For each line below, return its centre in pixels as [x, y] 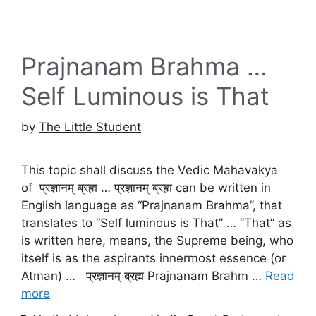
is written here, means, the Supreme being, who [157, 241]
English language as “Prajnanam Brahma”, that [152, 206]
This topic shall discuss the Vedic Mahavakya [150, 170]
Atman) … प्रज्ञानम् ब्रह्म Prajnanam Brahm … [143, 276]
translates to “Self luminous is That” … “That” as [156, 223]
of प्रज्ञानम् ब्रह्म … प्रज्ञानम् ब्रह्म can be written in [146, 188]
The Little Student [90, 127]
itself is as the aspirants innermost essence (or [153, 259]
